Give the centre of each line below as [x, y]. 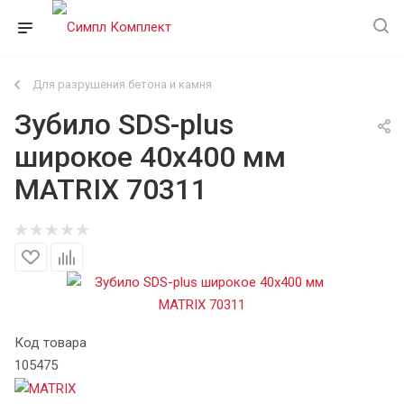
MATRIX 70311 [111, 189]
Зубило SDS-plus [124, 124]
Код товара [50, 343]
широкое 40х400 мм [150, 157]
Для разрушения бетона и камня [122, 84]
